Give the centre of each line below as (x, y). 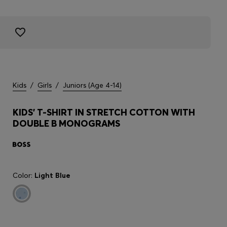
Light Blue (52, 175)
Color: (24, 175)
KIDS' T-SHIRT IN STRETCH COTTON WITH (104, 112)
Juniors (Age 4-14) (92, 85)
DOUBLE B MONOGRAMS (66, 123)
